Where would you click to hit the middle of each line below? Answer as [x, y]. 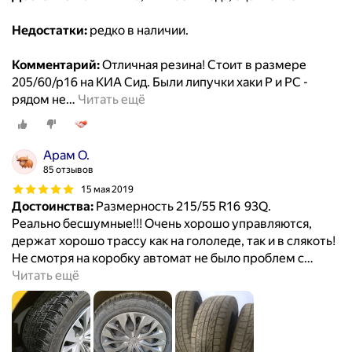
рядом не [39, 100]
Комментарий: [56, 65]
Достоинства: [53, 207]
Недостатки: [49, 31]
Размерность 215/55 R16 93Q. [182, 207]
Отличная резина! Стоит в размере [203, 65]
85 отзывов [68, 170]
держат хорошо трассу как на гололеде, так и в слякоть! [174, 241]
